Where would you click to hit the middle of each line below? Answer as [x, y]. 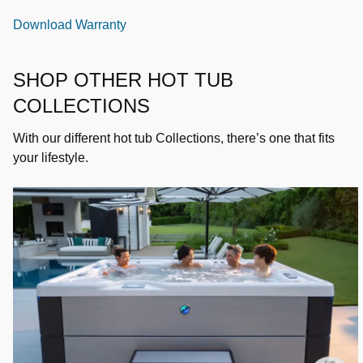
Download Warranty [70, 24]
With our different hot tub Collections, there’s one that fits [174, 138]
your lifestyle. [51, 157]
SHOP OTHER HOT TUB [123, 79]
